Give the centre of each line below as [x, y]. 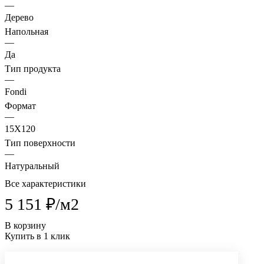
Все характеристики [45, 184]
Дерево [19, 18]
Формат [20, 106]
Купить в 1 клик [37, 236]
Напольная [27, 32]
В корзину [25, 226]
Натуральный [32, 166]
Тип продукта [33, 69]
